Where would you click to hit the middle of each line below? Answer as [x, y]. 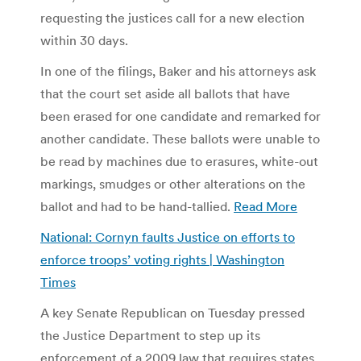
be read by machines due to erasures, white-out [179, 161]
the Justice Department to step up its [150, 335]
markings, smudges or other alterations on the [173, 183]
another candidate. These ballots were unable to [180, 138]
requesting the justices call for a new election [172, 17]
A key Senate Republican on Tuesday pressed [172, 312]
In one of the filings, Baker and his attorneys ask [178, 71]
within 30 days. [84, 40]
